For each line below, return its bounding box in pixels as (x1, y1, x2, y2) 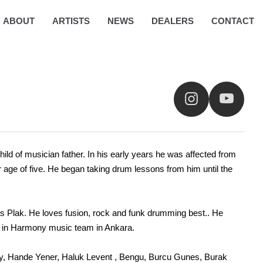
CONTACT (211, 15, 254, 26)
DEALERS (151, 15, 194, 26)
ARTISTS (52, 15, 90, 26)
